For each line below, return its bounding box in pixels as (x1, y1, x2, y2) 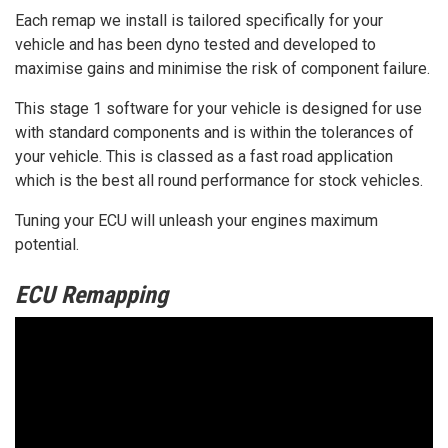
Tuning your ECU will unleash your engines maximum (15, 211, 378, 231)
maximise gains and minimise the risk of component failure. (15, 59, 430, 79)
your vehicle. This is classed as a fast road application (15, 147, 393, 167)
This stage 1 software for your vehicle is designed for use (15, 99, 422, 119)
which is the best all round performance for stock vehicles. (15, 171, 423, 191)
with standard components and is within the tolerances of (15, 123, 414, 143)
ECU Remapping (15, 281, 168, 310)
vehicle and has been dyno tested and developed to (15, 35, 376, 55)
